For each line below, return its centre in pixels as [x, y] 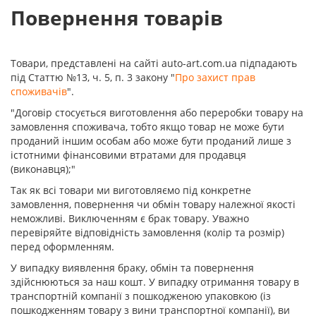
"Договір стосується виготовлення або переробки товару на [157, 113]
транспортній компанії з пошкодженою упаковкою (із [141, 296]
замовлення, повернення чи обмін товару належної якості [153, 204]
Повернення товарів [117, 18]
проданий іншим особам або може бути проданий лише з [151, 141]
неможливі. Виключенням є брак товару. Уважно [130, 218]
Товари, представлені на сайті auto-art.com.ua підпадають [154, 63]
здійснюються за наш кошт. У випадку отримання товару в [155, 282]
